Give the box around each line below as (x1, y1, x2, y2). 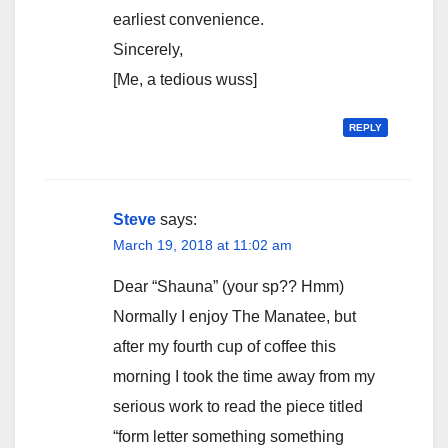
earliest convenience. (113, 11, 264, 29)
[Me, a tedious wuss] (113, 71, 257, 89)
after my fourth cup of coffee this (113, 338, 336, 356)
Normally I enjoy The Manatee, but (113, 308, 356, 326)
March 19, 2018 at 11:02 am (113, 237, 292, 254)
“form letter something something (113, 428, 344, 446)
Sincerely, (113, 41, 183, 59)
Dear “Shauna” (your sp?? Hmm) (113, 278, 344, 296)
